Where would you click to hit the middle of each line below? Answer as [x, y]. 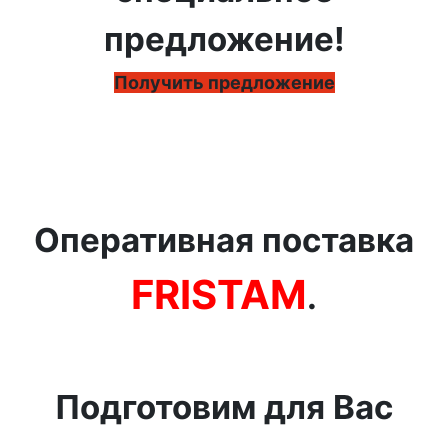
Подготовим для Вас [224, 407]
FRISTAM [219, 295]
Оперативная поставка [224, 240]
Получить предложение [224, 83]
